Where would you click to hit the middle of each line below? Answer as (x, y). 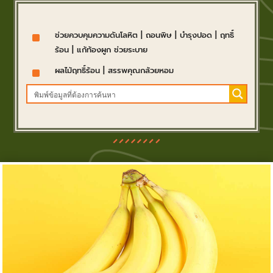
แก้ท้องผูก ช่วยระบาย (112, 50)
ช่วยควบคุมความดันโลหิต (96, 35)
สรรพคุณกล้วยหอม (140, 71)
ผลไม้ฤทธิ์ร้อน (77, 71)
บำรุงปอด (196, 35)
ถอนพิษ (158, 35)
